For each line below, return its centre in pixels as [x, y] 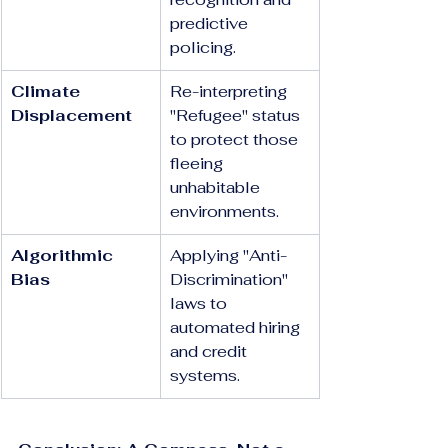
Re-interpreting [230, 91]
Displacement [71, 115]
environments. [224, 211]
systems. [205, 375]
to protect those [236, 139]
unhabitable [217, 187]
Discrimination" [231, 279]
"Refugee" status [237, 115]
